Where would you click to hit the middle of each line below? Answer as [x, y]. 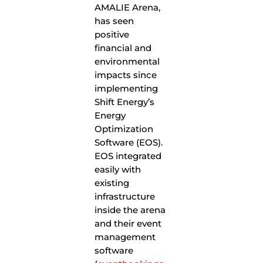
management [125, 237]
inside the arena [130, 210]
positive [112, 34]
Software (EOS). [129, 142]
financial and [123, 48]
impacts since [126, 75]
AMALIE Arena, [128, 7]
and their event [128, 223]
